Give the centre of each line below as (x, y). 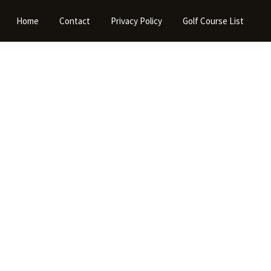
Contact (75, 21)
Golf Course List (213, 21)
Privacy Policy (136, 21)
